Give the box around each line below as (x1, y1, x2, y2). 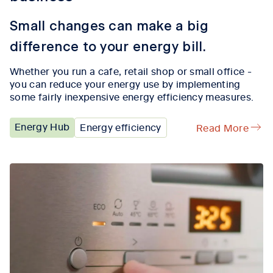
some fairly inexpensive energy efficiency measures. (10, 89, 254, 103)
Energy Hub (15, 119, 70, 133)
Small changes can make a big (10, 19, 208, 33)
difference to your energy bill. (10, 40, 210, 54)
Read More (196, 120, 249, 134)
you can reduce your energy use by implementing (10, 76, 241, 90)
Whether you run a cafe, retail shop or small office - (10, 63, 252, 77)
